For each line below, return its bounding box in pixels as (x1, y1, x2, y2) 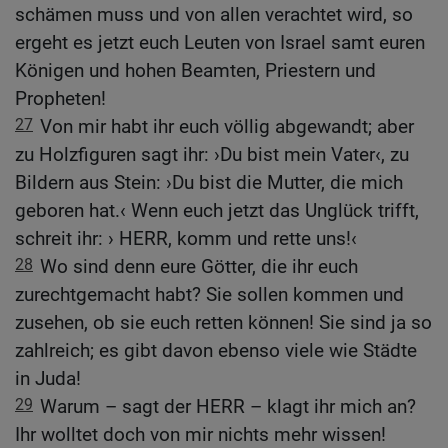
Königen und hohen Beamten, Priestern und (15, 58, 376, 82)
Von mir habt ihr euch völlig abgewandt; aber (40, 114, 414, 138)
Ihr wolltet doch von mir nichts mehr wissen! (15, 422, 386, 446)
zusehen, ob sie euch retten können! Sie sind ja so (15, 310, 432, 334)
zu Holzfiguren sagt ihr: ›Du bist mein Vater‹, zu (15, 142, 409, 166)
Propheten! (15, 86, 106, 110)
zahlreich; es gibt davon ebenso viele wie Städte (15, 338, 417, 362)
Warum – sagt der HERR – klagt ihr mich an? (40, 394, 416, 418)
